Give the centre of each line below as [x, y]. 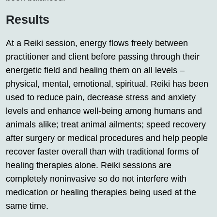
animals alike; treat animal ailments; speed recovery [106, 124]
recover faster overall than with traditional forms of [102, 151]
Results [28, 19]
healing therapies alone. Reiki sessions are [89, 165]
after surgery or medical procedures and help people [107, 138]
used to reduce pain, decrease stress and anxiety [101, 97]
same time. [27, 206]
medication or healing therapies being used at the [101, 192]
